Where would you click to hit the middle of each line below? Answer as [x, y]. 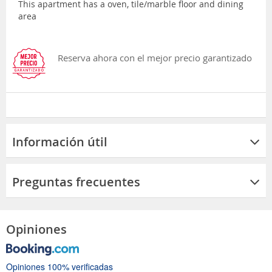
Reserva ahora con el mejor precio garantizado [155, 57]
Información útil [60, 141]
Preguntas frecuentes [76, 182]
